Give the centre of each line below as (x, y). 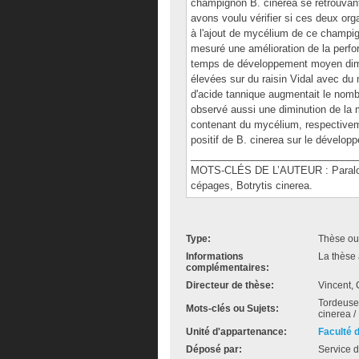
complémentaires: (228, 268)
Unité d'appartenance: (236, 332)
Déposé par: (214, 349)
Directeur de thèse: (230, 285)
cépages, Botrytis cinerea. (252, 186)
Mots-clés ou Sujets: (232, 309)
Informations (215, 256)
